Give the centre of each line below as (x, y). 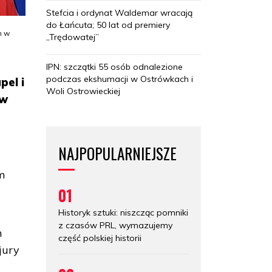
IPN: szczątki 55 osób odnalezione (114, 66)
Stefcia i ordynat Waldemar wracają (119, 12)
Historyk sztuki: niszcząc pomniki (123, 212)
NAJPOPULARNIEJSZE (117, 153)
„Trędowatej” (73, 37)
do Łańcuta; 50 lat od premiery (108, 25)
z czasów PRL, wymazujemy (115, 225)
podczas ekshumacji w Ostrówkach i (120, 79)
